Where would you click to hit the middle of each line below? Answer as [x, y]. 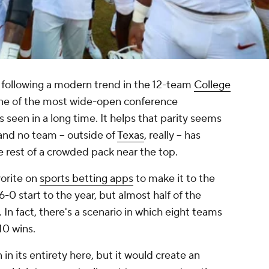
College [212, 85]
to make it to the [174, 179]
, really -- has [172, 136]
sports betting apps [86, 179]
